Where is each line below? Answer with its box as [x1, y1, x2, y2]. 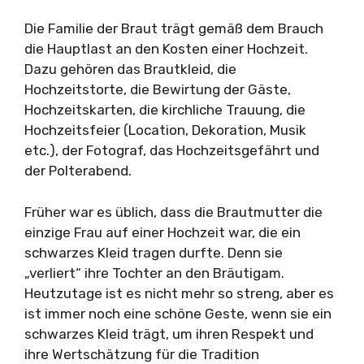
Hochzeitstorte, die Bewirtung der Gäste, [24, 81, 291, 97]
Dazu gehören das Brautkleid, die [24, 61, 236, 77]
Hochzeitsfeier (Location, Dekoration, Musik [24, 122, 306, 138]
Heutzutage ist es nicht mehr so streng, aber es [24, 284, 334, 301]
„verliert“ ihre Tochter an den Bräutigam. [24, 264, 284, 281]
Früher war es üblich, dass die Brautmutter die [24, 203, 323, 220]
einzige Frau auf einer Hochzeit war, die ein [24, 223, 301, 240]
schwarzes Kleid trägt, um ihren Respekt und [24, 325, 314, 342]
